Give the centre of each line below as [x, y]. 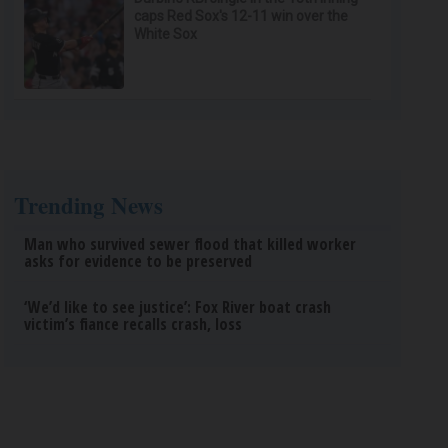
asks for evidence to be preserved [138, 261]
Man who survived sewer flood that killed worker [190, 244]
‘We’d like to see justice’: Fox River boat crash [178, 307]
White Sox [166, 34]
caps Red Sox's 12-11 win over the [241, 16]
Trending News [89, 205]
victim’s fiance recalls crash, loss [133, 324]
